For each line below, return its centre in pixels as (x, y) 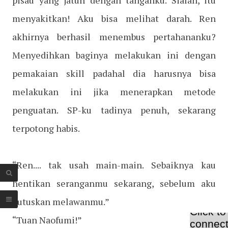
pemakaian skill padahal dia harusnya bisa (114, 74)
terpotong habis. (46, 129)
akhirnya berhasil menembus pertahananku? (114, 37)
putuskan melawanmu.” (61, 202)
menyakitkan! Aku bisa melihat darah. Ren (114, 19)
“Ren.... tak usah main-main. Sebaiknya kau (114, 165)
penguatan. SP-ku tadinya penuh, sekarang (114, 110)
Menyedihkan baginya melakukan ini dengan (114, 55)
